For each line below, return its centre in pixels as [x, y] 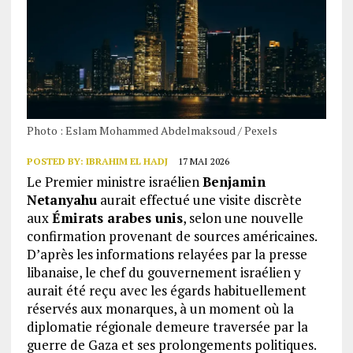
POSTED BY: [56, 162]
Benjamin [234, 182]
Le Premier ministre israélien [114, 182]
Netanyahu [61, 200]
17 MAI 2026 [203, 162]
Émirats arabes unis [117, 218]
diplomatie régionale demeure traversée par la [167, 327]
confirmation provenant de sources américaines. [171, 236]
